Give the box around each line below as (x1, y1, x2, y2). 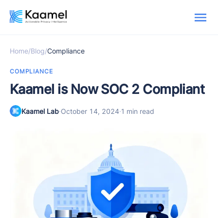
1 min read (121, 107, 154, 115)
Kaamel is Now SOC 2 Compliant (10, 81, 205, 97)
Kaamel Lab (21, 107, 59, 115)
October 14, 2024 (61, 107, 119, 115)
